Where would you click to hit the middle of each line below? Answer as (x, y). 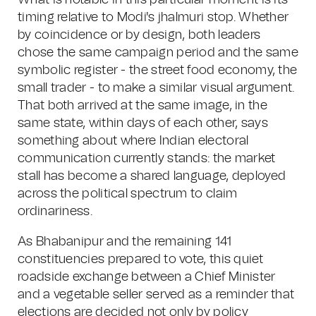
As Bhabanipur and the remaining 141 (125, 242)
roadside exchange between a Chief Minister (147, 277)
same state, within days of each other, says (143, 123)
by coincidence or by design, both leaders (139, 35)
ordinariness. (55, 212)
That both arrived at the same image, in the (142, 106)
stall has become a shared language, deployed (152, 176)
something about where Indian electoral (133, 141)
